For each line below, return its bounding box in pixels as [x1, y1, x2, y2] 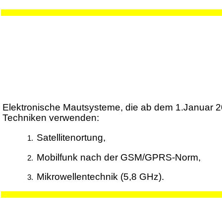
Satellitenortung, [36, 132, 106, 143]
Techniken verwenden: [2, 112, 99, 123]
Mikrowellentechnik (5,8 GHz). [36, 171, 164, 182]
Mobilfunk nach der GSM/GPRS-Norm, [36, 152, 201, 163]
